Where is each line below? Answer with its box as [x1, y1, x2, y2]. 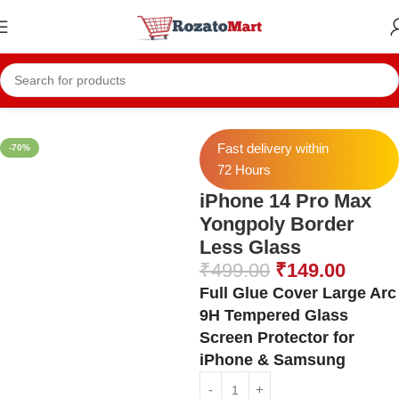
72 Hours [217, 162, 271, 177]
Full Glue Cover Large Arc [199, 284, 396, 302]
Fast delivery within [217, 141, 329, 156]
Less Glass [199, 236, 301, 258]
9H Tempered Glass [199, 306, 348, 324]
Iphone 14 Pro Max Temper [129, 93, 295, 108]
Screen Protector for [199, 329, 354, 346]
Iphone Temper [39, 93, 126, 108]
